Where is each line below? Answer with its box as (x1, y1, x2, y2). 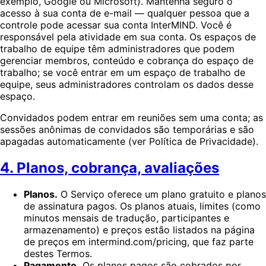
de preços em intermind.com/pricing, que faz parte (24, 236, 254, 248)
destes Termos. (24, 248, 92, 260)
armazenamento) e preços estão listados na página (24, 224, 255, 236)
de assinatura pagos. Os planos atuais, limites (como (24, 200, 261, 213)
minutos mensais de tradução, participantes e (24, 212, 229, 224)
